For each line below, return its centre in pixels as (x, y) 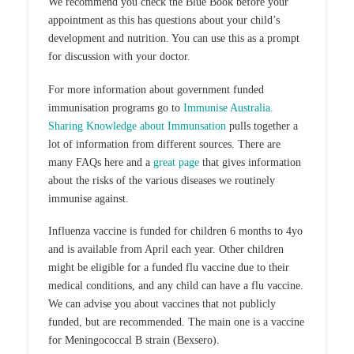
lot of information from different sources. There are (164, 144)
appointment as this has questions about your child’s (164, 21)
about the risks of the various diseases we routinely (161, 180)
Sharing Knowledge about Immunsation (137, 126)
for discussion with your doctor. (119, 57)
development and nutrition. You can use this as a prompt (173, 39)
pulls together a (262, 126)
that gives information (250, 162)
